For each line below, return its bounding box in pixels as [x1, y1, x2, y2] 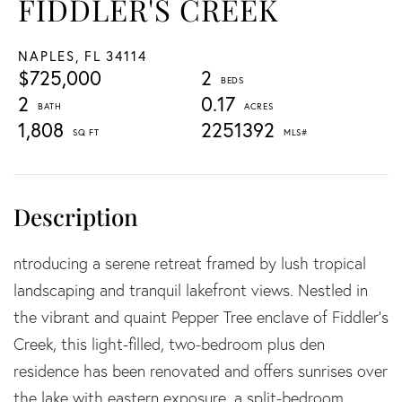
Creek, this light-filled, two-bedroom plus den [13, 333, 325, 354]
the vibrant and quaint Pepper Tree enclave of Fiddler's [13, 306, 389, 328]
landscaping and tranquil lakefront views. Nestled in [13, 279, 368, 301]
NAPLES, [18, 46, 80, 65]
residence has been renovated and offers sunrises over [13, 360, 388, 381]
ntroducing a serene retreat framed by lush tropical [13, 252, 366, 274]
